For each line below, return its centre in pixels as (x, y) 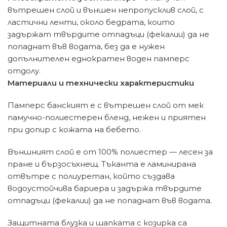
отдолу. (24, 71)
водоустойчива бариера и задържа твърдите (105, 188)
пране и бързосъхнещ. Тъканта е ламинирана (102, 164)
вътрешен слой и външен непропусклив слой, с (106, 10)
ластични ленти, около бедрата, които (91, 22)
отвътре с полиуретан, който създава (91, 176)
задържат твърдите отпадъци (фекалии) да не (108, 34)
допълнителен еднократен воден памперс (99, 59)
